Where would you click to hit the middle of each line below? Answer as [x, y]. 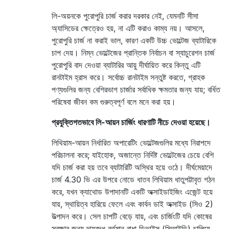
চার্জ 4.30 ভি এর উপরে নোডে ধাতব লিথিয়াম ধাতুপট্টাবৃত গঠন [133, 179]
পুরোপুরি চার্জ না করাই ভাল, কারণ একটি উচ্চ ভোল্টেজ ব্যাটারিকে [134, 40]
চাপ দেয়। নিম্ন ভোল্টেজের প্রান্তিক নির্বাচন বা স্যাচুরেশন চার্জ [133, 52]
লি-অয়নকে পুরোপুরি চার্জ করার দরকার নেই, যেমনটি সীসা [125, 16]
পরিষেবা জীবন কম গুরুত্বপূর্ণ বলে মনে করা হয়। [114, 101]
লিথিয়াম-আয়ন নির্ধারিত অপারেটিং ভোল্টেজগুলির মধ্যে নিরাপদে [131, 142]
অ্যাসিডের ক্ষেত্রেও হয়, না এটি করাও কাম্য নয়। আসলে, [128, 28]
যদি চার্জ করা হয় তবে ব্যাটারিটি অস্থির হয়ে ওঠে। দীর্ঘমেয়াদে [132, 167]
